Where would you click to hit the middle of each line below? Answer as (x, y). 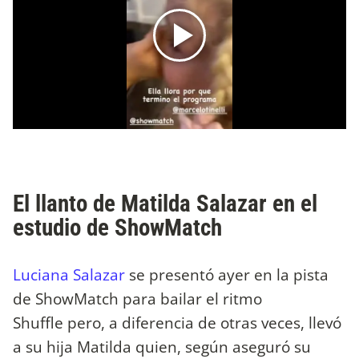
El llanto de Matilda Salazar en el (165, 203)
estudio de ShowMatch (117, 227)
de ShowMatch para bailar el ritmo (137, 298)
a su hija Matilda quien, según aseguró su (162, 346)
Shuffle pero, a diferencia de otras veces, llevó (177, 322)
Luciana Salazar (69, 274)
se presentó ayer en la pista (227, 274)
